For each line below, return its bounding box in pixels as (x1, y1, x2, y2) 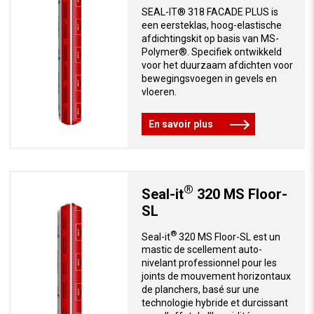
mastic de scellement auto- (141, 244, 262, 256)
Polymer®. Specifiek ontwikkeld (141, 46, 282, 58)
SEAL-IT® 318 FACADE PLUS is (141, 6, 278, 18)
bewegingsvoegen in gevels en (141, 73, 277, 85)
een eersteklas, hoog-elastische (141, 20, 282, 32)
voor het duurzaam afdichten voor (141, 60, 293, 71)
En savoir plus (148, 118, 213, 130)
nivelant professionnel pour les (141, 257, 277, 269)
